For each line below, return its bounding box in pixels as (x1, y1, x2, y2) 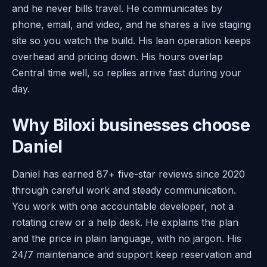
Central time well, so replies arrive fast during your (12, 66, 241, 79)
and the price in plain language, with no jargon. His (12, 232, 241, 244)
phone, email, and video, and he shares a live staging (12, 18, 251, 30)
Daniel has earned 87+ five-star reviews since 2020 (12, 167, 245, 180)
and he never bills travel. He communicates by (12, 2, 222, 14)
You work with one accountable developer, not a (12, 200, 234, 212)
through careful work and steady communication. (12, 184, 236, 196)
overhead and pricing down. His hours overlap (12, 50, 223, 63)
